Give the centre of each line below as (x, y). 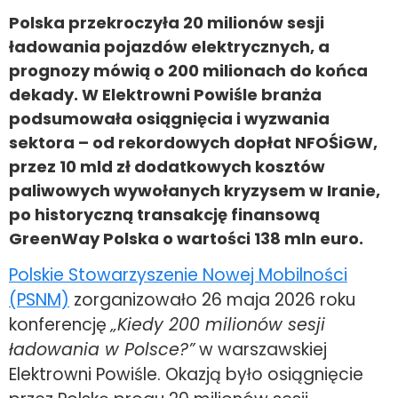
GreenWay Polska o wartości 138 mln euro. (186, 239)
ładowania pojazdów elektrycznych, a (169, 47)
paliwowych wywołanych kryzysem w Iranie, (195, 191)
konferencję (60, 325)
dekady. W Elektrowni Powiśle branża (165, 95)
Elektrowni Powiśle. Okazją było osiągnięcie (186, 375)
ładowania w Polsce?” (102, 350)
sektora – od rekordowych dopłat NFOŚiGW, (193, 143)
